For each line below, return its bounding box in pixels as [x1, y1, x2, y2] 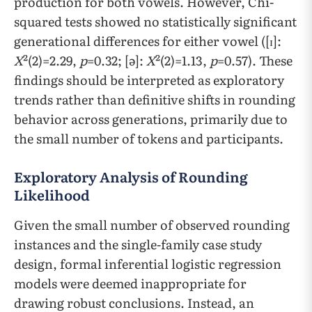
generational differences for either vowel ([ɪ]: [14, 31, 281, 50]
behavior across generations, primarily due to [14, 109, 288, 128]
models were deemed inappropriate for [14, 273, 247, 292]
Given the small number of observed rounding [14, 214, 290, 234]
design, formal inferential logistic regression [14, 253, 281, 273]
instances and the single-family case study [14, 234, 262, 253]
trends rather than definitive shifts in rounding [14, 89, 295, 109]
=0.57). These [217, 50, 292, 70]
